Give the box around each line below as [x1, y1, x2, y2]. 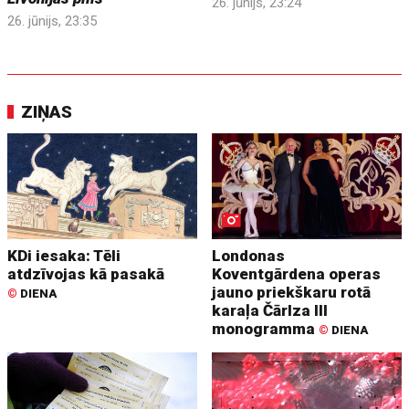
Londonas [212, 246, 286, 266]
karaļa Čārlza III [212, 301, 329, 320]
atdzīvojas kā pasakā [7, 265, 165, 284]
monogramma [212, 320, 320, 339]
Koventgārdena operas [212, 265, 382, 284]
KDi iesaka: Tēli [7, 246, 121, 266]
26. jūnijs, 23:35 [7, 12, 98, 29]
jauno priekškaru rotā [212, 283, 372, 302]
